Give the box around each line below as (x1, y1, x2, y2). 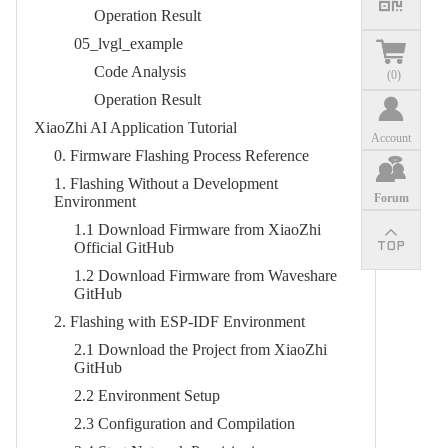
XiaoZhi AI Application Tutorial (34, 119, 237, 136)
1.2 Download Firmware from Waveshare (74, 267, 337, 284)
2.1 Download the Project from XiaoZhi (74, 341, 327, 358)
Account (371, 130, 412, 145)
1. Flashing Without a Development (54, 175, 278, 192)
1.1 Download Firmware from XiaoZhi (74, 221, 321, 238)
